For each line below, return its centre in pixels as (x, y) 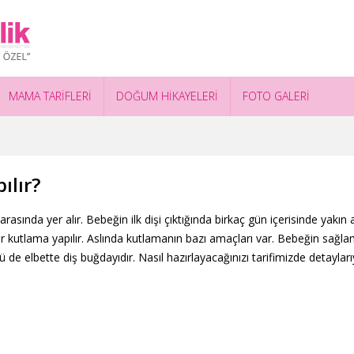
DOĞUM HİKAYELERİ (167, 96)
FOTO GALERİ (276, 96)
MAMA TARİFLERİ (50, 96)
